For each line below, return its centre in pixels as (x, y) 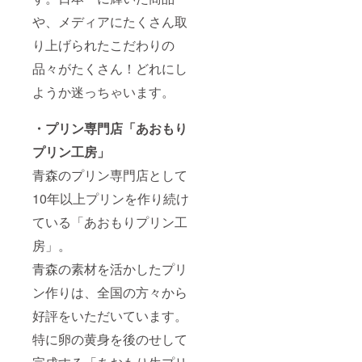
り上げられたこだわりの (103, 44)
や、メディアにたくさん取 (110, 21)
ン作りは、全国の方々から (110, 292)
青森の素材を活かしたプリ (110, 268)
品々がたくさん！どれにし (110, 68)
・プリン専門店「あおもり (110, 128)
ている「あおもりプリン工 (110, 221)
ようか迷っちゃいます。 (103, 91)
